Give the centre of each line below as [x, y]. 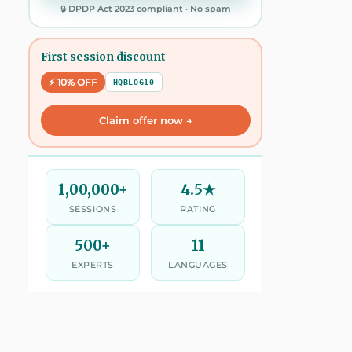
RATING [198, 209]
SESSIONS [93, 209]
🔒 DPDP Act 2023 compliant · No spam [145, 9]
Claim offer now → [145, 120]
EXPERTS [93, 265]
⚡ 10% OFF [73, 82]
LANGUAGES [198, 265]
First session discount [103, 56]
